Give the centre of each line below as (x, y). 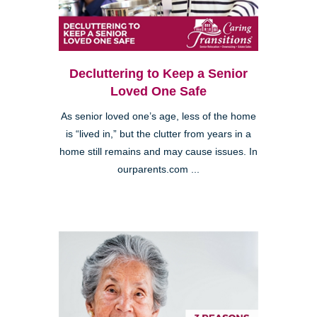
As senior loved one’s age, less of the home (158, 116)
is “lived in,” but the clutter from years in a (158, 134)
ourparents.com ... (158, 169)
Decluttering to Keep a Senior (158, 73)
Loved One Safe (158, 91)
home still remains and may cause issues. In (158, 151)
